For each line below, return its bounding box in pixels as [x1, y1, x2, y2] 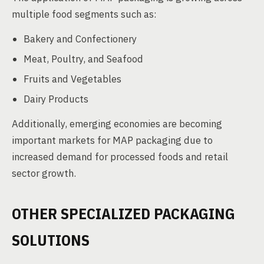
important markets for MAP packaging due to [12, 134, 213, 147]
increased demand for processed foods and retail [12, 150, 228, 163]
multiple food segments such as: [12, 8, 157, 21]
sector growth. [12, 167, 76, 180]
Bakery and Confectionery [24, 32, 137, 45]
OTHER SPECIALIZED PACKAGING [12, 203, 235, 223]
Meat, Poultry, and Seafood [24, 52, 143, 65]
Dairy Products [24, 93, 88, 105]
